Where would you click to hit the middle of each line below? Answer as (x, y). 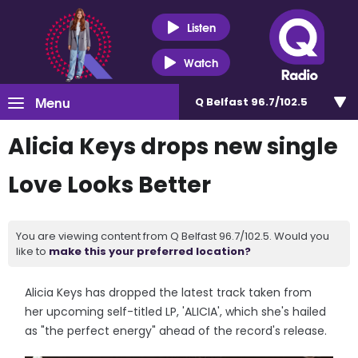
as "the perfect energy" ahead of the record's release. (176, 331)
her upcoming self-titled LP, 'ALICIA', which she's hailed (176, 312)
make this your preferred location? (150, 251)
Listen (201, 27)
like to (32, 251)
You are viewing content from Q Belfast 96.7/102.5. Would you (173, 236)
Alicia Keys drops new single (173, 147)
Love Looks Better (109, 185)
